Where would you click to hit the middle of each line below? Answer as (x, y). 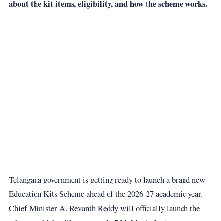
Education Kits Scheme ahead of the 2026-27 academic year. (106, 193)
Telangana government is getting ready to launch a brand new (107, 179)
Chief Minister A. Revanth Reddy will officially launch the (104, 208)
